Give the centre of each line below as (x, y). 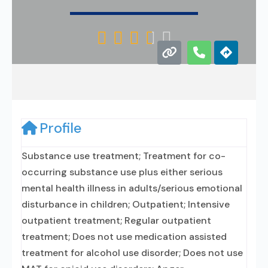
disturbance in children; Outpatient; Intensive (126, 204)
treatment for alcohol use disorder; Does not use (132, 253)
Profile (60, 128)
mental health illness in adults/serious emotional (132, 188)
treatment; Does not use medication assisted (124, 237)
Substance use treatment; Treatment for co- (124, 156)
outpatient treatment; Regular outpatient (116, 220)
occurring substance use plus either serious (122, 172)
